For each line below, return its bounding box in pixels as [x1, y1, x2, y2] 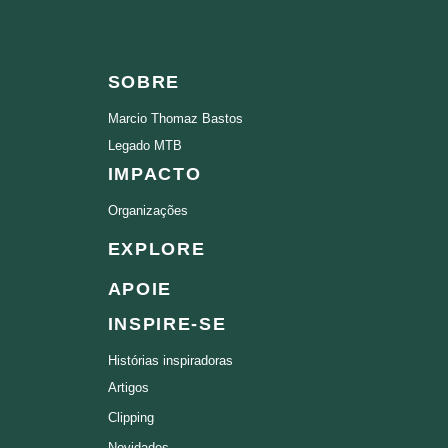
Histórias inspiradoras [107, 352, 233, 368]
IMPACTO [107, 163, 202, 184]
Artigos [107, 379, 149, 395]
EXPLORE [107, 238, 206, 259]
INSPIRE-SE [107, 313, 227, 334]
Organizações [107, 202, 188, 218]
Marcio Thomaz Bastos [107, 110, 243, 126]
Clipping [107, 409, 154, 425]
